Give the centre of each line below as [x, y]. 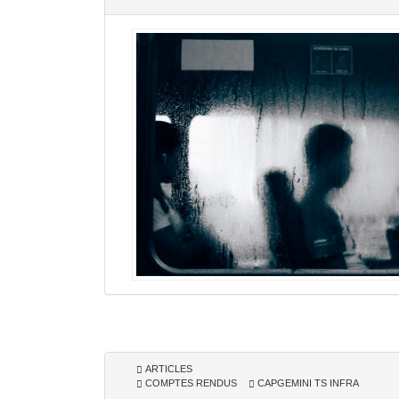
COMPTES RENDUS [190, 383]
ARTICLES [167, 368]
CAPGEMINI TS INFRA [307, 383]
